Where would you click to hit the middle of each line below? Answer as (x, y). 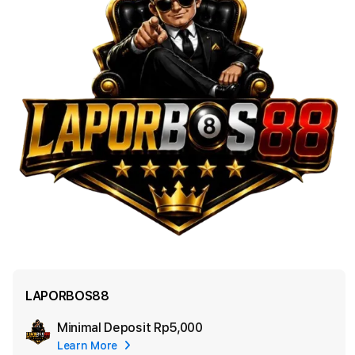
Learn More (88, 346)
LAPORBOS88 (67, 296)
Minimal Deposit (105, 328)
